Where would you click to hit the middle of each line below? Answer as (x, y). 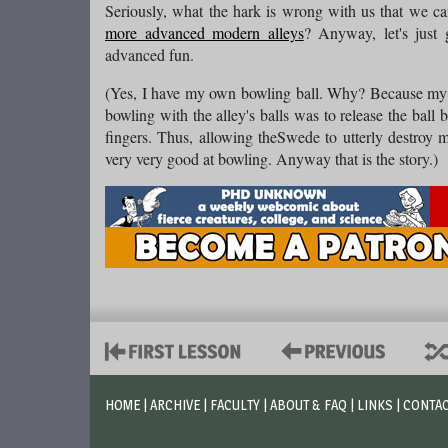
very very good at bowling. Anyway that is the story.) (271, 158)
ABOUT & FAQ (308, 404)
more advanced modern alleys (204, 32)
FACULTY (235, 404)
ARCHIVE (175, 404)
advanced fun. (149, 54)
